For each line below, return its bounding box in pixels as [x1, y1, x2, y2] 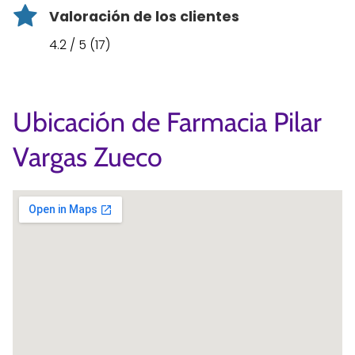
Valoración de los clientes [49, 7, 239, 27]
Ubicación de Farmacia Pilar [13, 105, 322, 139]
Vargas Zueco [13, 139, 162, 174]
